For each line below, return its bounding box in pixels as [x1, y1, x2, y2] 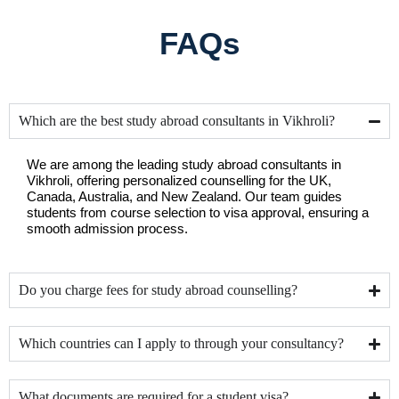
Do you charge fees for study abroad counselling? [19, 282, 297, 298]
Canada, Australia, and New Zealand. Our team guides [27, 190, 342, 205]
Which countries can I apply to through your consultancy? [19, 336, 344, 352]
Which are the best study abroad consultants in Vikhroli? [19, 113, 335, 129]
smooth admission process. [27, 222, 188, 237]
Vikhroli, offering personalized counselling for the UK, [27, 174, 331, 189]
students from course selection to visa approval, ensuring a [27, 206, 369, 221]
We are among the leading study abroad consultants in [27, 158, 341, 173]
